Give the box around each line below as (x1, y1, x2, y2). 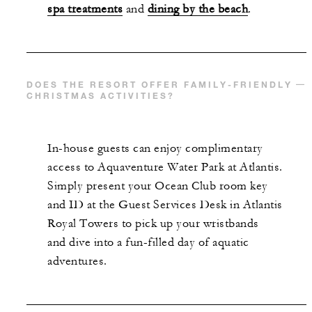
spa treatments (47, 1, 123, 16)
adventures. (47, 253, 107, 268)
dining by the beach (147, 1, 248, 16)
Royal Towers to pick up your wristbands (47, 216, 259, 231)
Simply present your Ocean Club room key (47, 178, 268, 193)
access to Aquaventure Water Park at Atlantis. (47, 159, 283, 174)
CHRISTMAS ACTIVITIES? (26, 89, 175, 101)
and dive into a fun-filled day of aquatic (47, 235, 249, 249)
